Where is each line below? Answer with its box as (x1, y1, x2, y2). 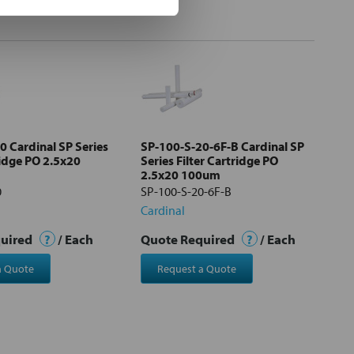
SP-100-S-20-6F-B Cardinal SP (141, 137, 304, 154)
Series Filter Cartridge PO (141, 152, 278, 168)
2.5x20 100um (141, 166, 220, 183)
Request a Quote (156, 261, 236, 276)
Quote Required (141, 230, 237, 247)
